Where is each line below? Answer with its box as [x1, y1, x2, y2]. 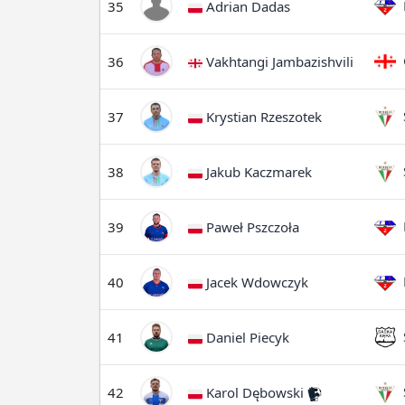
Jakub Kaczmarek [202, 163, 312, 181]
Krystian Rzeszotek [202, 108, 322, 126]
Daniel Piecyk [202, 328, 289, 346]
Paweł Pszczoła [202, 218, 299, 236]
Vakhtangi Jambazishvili [202, 52, 353, 71]
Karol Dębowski [202, 383, 307, 401]
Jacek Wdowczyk [202, 273, 308, 291]
